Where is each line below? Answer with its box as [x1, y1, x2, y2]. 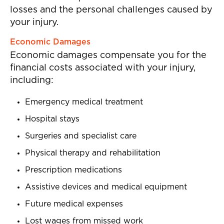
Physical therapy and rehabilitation [25, 149, 160, 157]
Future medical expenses [25, 200, 123, 208]
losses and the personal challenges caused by [10, 5, 212, 15]
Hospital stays [25, 115, 79, 123]
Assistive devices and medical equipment [25, 183, 187, 191]
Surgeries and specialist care [25, 132, 136, 140]
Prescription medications [25, 166, 122, 174]
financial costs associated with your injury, [10, 63, 195, 73]
